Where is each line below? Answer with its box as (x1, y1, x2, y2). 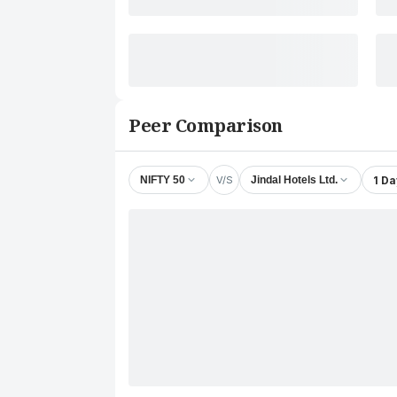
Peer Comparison (128, 113, 283, 137)
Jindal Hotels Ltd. (251, 174, 338, 186)
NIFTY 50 (140, 174, 185, 186)
